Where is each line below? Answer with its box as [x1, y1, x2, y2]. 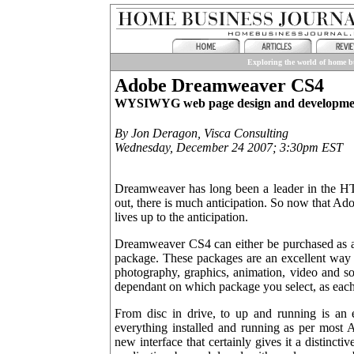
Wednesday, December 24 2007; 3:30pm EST [115, 140, 343, 154]
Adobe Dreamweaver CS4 [115, 75, 324, 96]
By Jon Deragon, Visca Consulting [115, 126, 288, 140]
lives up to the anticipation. [115, 209, 248, 224]
